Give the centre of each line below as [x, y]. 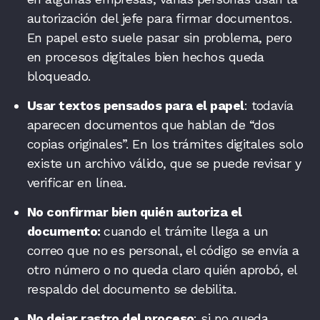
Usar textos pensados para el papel [136, 105]
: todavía [269, 105]
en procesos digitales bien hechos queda [146, 56]
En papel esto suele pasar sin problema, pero [160, 37]
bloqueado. [59, 76]
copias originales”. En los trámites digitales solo [165, 144]
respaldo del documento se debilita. [132, 289]
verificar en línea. [77, 182]
